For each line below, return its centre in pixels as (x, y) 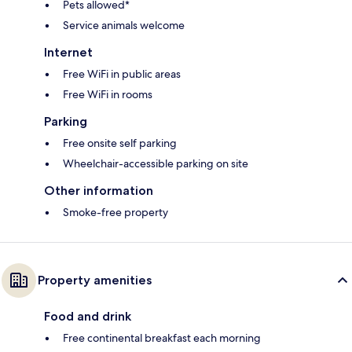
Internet (68, 53)
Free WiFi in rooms (108, 95)
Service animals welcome (124, 26)
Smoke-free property (115, 213)
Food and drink (88, 317)
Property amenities (95, 280)
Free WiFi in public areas (122, 74)
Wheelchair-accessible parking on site (156, 164)
